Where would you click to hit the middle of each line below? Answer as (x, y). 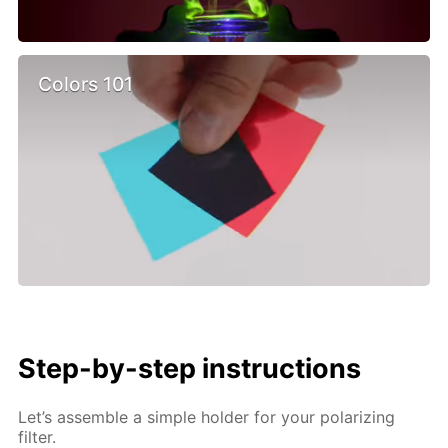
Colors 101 (86, 83)
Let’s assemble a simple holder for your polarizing (207, 417)
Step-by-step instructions (190, 369)
